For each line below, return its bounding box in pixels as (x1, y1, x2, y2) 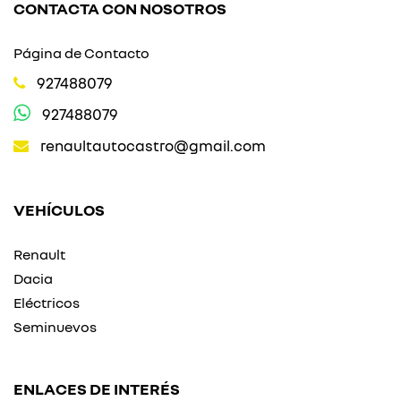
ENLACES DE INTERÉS (13, 379, 180, 398)
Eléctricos (13, 294, 80, 311)
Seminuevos (13, 318, 97, 336)
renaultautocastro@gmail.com (40, 136, 266, 155)
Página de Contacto (13, 44, 149, 62)
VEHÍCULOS (13, 200, 105, 219)
